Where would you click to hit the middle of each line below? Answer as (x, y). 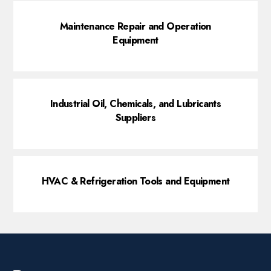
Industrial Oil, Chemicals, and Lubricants (135, 104)
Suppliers (135, 118)
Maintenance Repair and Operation (135, 26)
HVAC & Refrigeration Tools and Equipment (135, 181)
